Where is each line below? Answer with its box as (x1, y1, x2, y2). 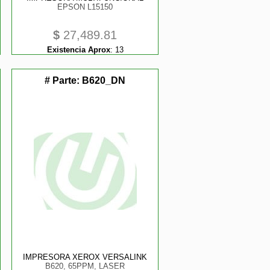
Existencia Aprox (46, 45, 110, 54)
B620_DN (82, 75, 126, 86)
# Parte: (45, 75, 83, 86)
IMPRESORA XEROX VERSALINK (23, 253, 148, 262)
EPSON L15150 (57, 2, 113, 11)
